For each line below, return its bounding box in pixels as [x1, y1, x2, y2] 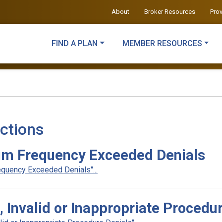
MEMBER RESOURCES [122, 39, 202, 48]
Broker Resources [144, 8, 195, 15]
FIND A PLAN [51, 39, 98, 48]
